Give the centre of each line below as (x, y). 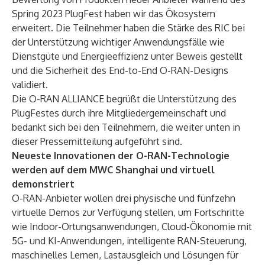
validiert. (30, 85)
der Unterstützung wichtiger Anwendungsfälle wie (118, 42)
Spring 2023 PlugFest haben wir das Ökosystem (114, 14)
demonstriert (43, 184)
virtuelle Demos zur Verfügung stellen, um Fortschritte (128, 212)
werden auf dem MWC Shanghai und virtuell (113, 170)
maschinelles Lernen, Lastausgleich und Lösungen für (125, 255)
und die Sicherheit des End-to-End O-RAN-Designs (120, 70)
